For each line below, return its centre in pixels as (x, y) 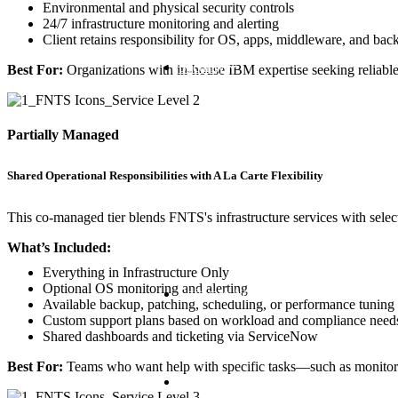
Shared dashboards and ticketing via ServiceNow (180, 336)
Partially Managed (63, 135)
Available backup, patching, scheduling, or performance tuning (219, 304)
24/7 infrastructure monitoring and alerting (161, 23)
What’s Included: (59, 247)
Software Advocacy (234, 293)
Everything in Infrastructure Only (136, 272)
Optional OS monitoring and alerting (145, 288)
